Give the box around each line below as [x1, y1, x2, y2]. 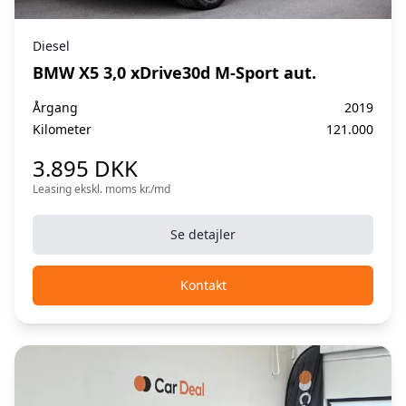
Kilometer [33, 120, 92, 138]
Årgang [33, 98, 78, 116]
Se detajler [170, 225, 236, 243]
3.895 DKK [33, 152, 138, 183]
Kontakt [179, 275, 227, 294]
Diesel [33, 36, 70, 54]
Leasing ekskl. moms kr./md [33, 180, 170, 197]
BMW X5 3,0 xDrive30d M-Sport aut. [33, 61, 316, 83]
